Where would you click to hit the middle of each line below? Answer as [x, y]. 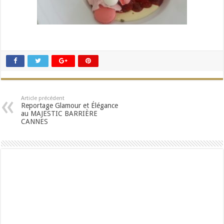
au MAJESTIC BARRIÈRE [59, 113]
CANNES [35, 121]
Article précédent [43, 98]
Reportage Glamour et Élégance [70, 105]
